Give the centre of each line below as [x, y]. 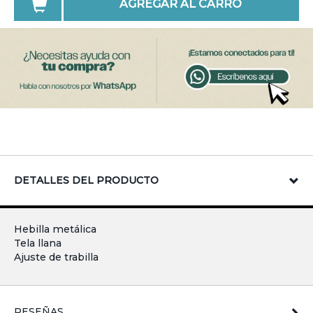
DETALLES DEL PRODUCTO [86, 180]
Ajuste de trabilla [56, 257]
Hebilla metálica [55, 229]
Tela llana [38, 243]
